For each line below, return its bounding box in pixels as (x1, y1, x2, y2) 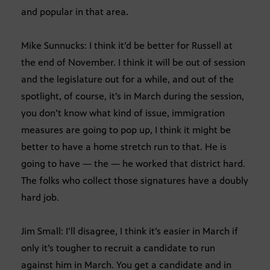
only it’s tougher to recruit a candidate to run (21, 242, 215, 254)
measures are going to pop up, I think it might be (21, 124, 231, 136)
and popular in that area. (21, 5, 128, 17)
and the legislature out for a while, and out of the (21, 73, 234, 85)
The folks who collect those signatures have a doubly (21, 174, 248, 186)
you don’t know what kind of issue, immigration (21, 107, 225, 119)
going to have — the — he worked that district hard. (21, 157, 245, 169)
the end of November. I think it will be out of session (21, 56, 245, 68)
